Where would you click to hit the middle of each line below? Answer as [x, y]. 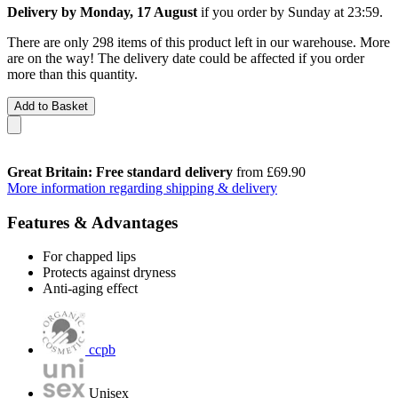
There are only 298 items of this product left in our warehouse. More [199, 42]
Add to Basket [51, 106]
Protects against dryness [109, 273]
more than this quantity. [72, 74]
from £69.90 [269, 171]
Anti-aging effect [90, 289]
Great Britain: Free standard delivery [120, 171]
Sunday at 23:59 [334, 12]
